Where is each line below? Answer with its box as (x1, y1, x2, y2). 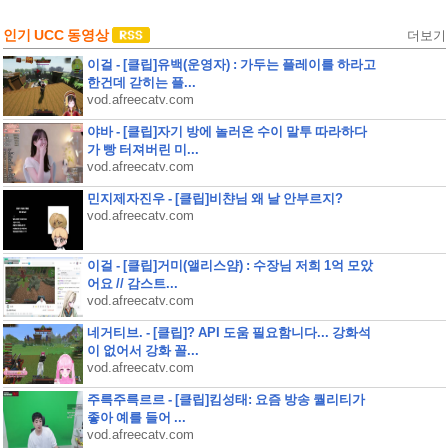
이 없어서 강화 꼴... (86, 343, 199, 358)
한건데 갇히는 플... (86, 75, 196, 90)
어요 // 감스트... (86, 276, 178, 291)
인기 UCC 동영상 (2, 27, 109, 43)
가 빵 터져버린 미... (86, 142, 199, 157)
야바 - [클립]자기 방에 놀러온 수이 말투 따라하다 (86, 124, 367, 139)
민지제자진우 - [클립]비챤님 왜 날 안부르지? (86, 191, 343, 206)
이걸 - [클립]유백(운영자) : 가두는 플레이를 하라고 (86, 57, 376, 72)
